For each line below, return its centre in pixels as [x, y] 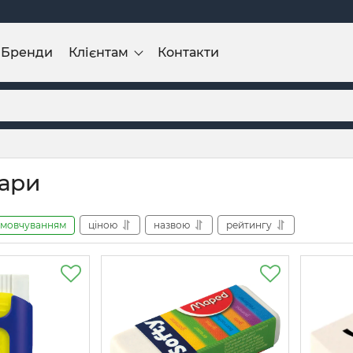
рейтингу [249, 225]
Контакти [188, 52]
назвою [172, 225]
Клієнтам [98, 52]
